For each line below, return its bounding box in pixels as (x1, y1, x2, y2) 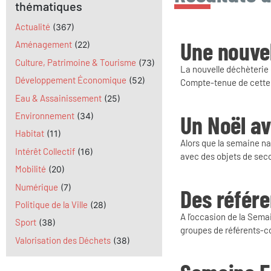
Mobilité (15, 163, 46, 175)
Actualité (15, 21, 50, 32)
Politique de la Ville (15, 198, 88, 210)
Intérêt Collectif (15, 145, 75, 157)
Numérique (15, 181, 58, 192)
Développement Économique (15, 74, 126, 86)
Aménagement (15, 39, 72, 50)
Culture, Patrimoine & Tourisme (15, 56, 136, 68)
